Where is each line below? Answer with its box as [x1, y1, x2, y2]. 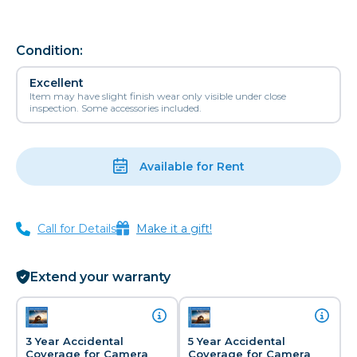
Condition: [16, 43, 83, 58]
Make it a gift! [136, 222, 212, 236]
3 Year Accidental [25, 334, 124, 347]
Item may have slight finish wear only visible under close [29, 90, 286, 102]
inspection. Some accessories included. [29, 102, 202, 114]
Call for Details [37, 222, 116, 236]
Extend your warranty [30, 269, 171, 284]
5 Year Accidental [188, 334, 285, 347]
